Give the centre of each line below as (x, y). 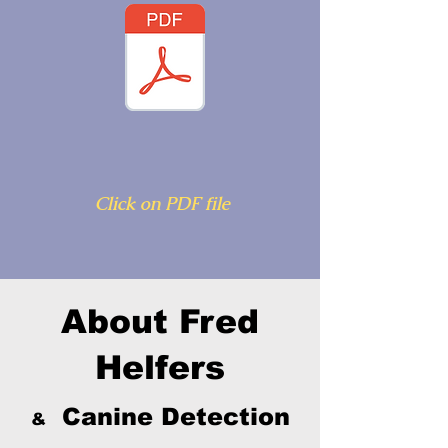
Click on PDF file (162, 203)
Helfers (160, 367)
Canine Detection (167, 416)
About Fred (160, 321)
